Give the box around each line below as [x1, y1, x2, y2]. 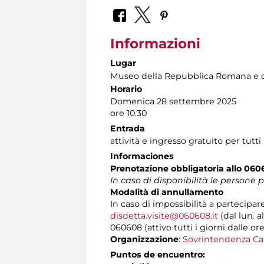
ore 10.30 [110, 107, 147, 118]
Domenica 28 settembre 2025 [110, 95, 236, 107]
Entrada [110, 123, 145, 134]
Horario [110, 83, 142, 94]
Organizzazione [110, 233, 179, 245]
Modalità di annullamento [110, 186, 223, 197]
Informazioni [110, 35, 200, 52]
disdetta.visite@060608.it [110, 210, 218, 221]
